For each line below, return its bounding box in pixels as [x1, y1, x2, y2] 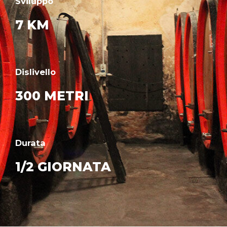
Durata [15, 138, 46, 148]
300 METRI [15, 88, 89, 104]
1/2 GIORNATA [15, 159, 111, 175]
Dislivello [15, 67, 56, 78]
